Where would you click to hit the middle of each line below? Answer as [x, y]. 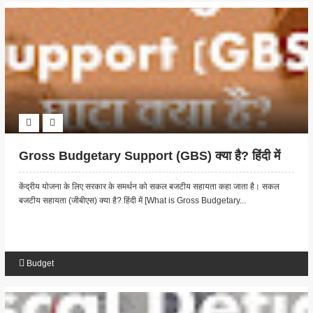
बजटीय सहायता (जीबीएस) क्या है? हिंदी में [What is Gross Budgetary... [132, 201]
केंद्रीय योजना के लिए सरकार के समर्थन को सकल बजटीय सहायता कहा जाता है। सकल [149, 187]
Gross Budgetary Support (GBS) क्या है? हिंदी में [149, 156]
